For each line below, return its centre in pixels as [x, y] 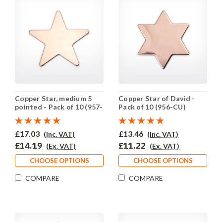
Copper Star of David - [157, 99]
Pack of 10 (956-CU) [152, 107]
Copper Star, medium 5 [54, 99]
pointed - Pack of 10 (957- [59, 107]
